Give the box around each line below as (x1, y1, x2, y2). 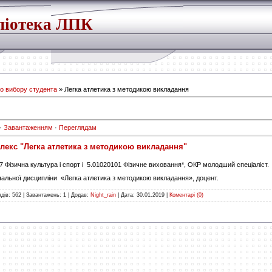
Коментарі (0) (169, 191, 203, 198)
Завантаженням (4, 124, 53, 132)
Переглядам (59, 124, 97, 132)
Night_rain (90, 191, 116, 198)
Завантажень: (26, 191, 61, 198)
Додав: (71, 191, 89, 198)
